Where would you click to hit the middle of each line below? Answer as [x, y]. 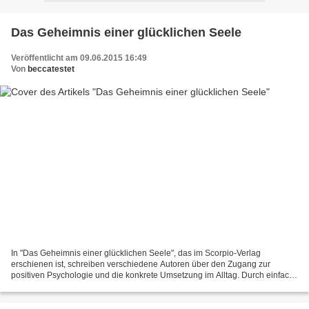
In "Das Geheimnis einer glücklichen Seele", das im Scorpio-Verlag [136, 253]
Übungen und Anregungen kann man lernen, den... [107, 287]
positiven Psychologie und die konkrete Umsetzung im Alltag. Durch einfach [152, 276]
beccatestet [51, 69]
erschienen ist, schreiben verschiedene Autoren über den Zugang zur [141, 265]
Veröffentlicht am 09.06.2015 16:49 [79, 58]
